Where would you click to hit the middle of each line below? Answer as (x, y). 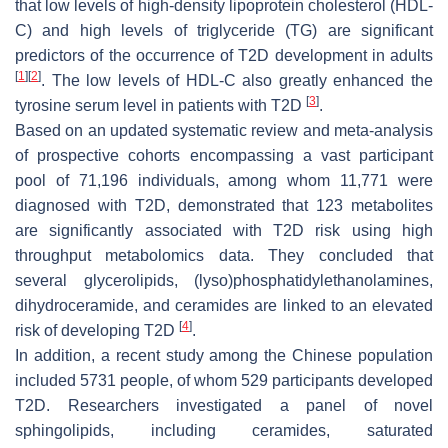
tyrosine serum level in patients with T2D (160, 105)
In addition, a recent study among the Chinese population (224, 355)
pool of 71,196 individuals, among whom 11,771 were (224, 180)
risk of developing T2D (97, 330)
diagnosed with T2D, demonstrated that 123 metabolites (224, 205)
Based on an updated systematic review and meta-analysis (224, 130)
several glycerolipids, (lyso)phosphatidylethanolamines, (224, 280)
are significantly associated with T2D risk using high (224, 230)
